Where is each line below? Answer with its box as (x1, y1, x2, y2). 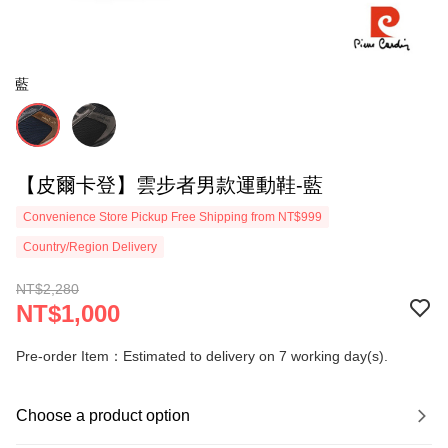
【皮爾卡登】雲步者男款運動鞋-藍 (16, 174, 323, 196)
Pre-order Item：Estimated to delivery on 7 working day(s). (16, 348, 388, 364)
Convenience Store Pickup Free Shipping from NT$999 (23, 210, 322, 224)
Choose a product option (16, 407, 190, 424)
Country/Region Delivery (23, 240, 157, 254)
